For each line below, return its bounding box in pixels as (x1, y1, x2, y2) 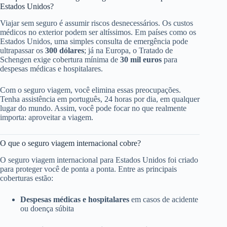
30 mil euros (120, 55, 162, 64)
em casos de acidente (129, 195, 198, 204)
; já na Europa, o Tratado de (84, 46, 173, 55)
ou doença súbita (20, 204, 74, 213)
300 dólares (45, 46, 84, 55)
